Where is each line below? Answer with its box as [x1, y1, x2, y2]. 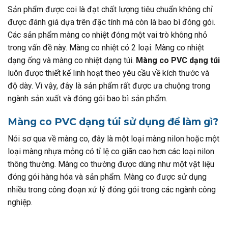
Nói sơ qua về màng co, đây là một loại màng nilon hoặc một [8, 134, 219, 144]
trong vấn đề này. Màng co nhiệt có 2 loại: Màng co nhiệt [8, 43, 204, 52]
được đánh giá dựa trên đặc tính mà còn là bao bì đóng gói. [8, 17, 215, 27]
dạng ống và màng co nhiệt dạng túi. [8, 55, 136, 65]
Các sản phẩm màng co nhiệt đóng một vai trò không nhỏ [8, 30, 207, 40]
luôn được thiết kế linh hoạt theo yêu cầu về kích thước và [8, 68, 209, 78]
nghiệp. [8, 197, 33, 208]
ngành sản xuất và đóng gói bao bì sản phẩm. [8, 94, 167, 103]
